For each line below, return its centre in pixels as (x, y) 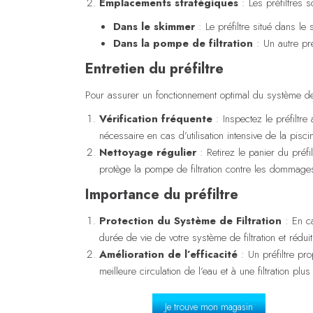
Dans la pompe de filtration (183, 43)
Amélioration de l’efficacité (168, 254)
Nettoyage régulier (148, 152)
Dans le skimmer (154, 26)
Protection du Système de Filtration (190, 220)
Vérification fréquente (156, 118)
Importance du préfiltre (162, 194)
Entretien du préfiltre (154, 68)
